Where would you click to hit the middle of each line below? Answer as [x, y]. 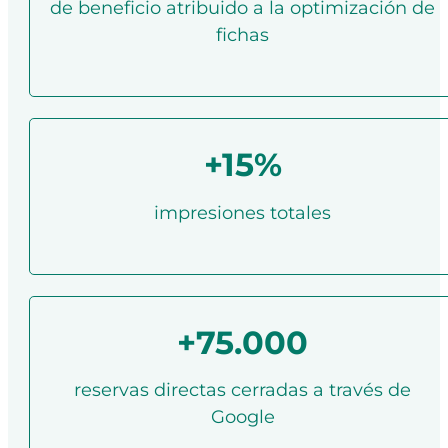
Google [242, 417]
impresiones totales [243, 212]
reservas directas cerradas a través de [243, 390]
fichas [243, 34]
